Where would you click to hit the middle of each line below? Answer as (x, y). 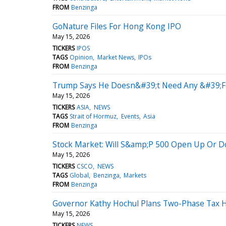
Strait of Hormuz (93, 116)
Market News (116, 57)
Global (79, 175)
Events (130, 116)
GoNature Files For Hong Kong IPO (117, 26)
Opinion (81, 57)
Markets (135, 175)
